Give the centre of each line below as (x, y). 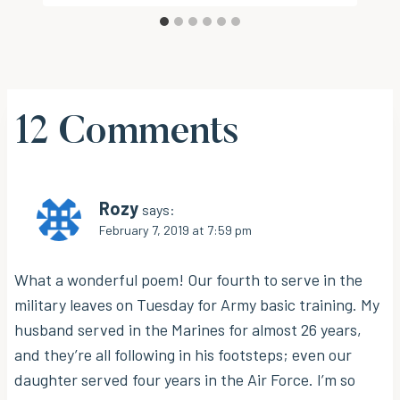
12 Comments (127, 133)
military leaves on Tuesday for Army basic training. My (197, 305)
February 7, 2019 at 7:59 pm (175, 229)
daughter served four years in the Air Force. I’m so (185, 380)
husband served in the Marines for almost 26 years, (188, 330)
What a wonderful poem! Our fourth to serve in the (188, 280)
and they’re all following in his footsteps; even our (183, 355)
